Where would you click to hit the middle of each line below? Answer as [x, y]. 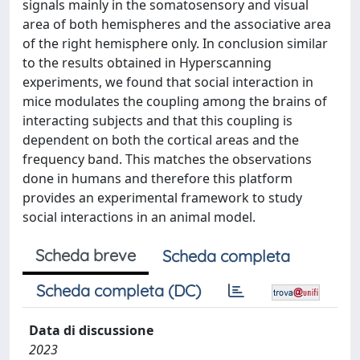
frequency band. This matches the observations [167, 159]
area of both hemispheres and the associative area [177, 24]
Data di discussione [91, 330]
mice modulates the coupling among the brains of [175, 101]
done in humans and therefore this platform [157, 178]
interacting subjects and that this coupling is [157, 120]
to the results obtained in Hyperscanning [147, 62]
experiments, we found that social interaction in [168, 82]
